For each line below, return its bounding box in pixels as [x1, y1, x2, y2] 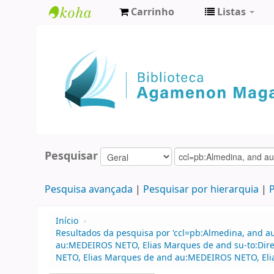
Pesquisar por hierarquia [143, 182, 259, 198]
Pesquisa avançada [44, 182, 133, 198]
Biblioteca [49, 26, 109, 43]
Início [56, 215, 78, 228]
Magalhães [49, 66, 116, 84]
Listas [217, 5, 246, 20]
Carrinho [131, 5, 174, 20]
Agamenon [49, 46, 116, 64]
